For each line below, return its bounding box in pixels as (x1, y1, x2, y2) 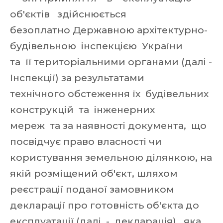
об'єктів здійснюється (10, 8, 129, 20)
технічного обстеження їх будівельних (10, 88, 211, 100)
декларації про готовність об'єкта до (10, 200, 202, 211)
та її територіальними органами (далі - (10, 56, 212, 68)
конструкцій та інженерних (10, 104, 157, 115)
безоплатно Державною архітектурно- (10, 24, 208, 36)
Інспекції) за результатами (10, 72, 147, 84)
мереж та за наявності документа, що (10, 120, 207, 131)
